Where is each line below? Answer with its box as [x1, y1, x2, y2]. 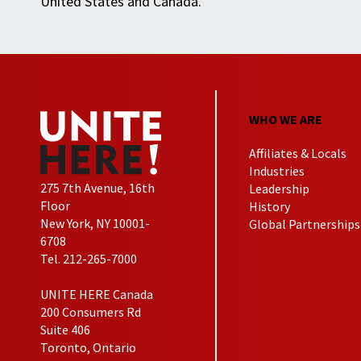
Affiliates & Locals [249, 144, 347, 161]
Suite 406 [40, 322, 90, 338]
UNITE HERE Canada [40, 286, 153, 303]
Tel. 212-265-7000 [40, 251, 137, 268]
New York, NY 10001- [40, 215, 150, 232]
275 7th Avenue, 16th [40, 180, 155, 197]
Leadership [249, 180, 310, 197]
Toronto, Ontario [40, 339, 136, 356]
